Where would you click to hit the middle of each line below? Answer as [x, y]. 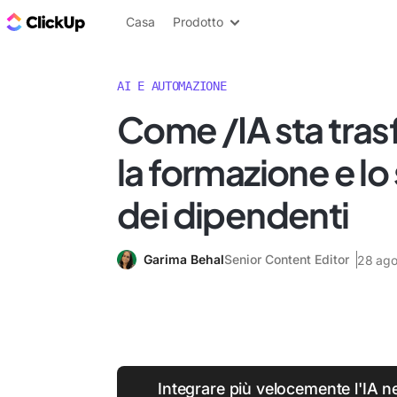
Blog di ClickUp [141, 21]
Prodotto [198, 22]
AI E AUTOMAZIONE [172, 86]
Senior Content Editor [287, 259]
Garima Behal [184, 259]
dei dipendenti [233, 214]
